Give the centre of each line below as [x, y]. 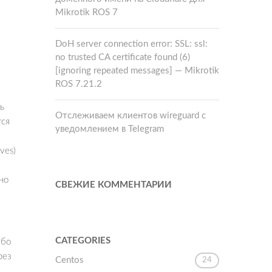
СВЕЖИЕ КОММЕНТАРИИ [114, 185]
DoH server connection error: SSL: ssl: [131, 44]
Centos [70, 260]
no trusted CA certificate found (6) [123, 57]
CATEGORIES [83, 241]
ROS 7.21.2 [79, 84]
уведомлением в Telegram [110, 129]
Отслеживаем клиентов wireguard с [131, 116]
